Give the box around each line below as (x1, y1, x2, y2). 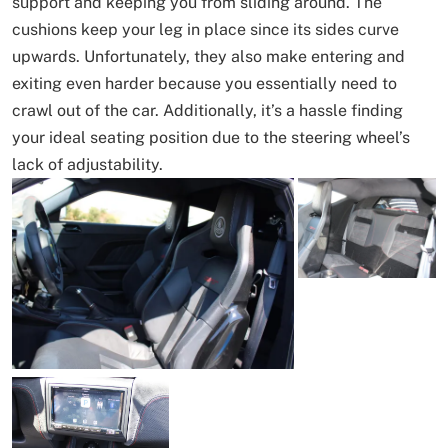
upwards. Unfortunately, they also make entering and (12, 47, 405, 67)
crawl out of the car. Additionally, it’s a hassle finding (12, 101, 403, 121)
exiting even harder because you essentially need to (12, 74, 397, 94)
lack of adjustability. (12, 155, 163, 175)
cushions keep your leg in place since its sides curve (12, 20, 399, 40)
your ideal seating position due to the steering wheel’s (12, 128, 410, 148)
